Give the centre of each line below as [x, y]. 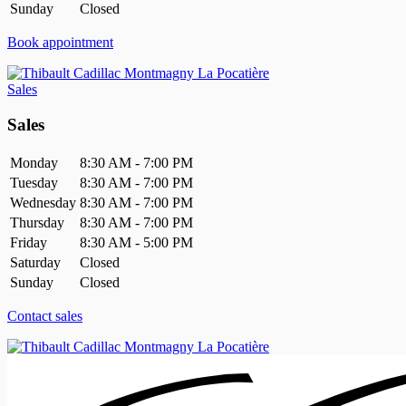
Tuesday [34, 182]
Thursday [37, 222]
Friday [29, 242]
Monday [34, 162]
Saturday [35, 262]
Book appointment [60, 43]
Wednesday [43, 202]
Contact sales [45, 315]
